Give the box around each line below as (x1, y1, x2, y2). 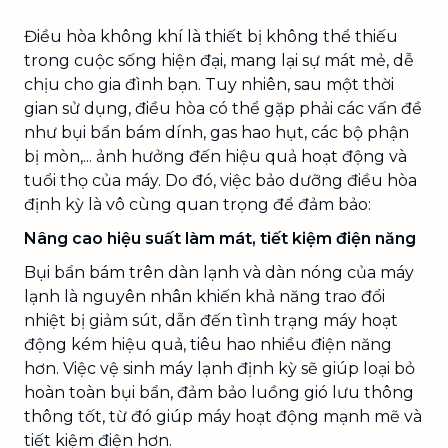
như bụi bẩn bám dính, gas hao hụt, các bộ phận (24, 122, 409, 142)
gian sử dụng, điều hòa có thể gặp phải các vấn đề (24, 98, 422, 118)
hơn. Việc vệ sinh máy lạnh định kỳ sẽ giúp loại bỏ (24, 358, 415, 378)
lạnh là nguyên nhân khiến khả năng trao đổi (24, 286, 385, 306)
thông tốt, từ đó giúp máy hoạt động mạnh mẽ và (24, 406, 422, 426)
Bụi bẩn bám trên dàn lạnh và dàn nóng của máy (24, 262, 414, 282)
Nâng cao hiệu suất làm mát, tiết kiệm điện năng (24, 228, 416, 248)
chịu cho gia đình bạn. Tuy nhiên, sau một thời (24, 74, 394, 94)
